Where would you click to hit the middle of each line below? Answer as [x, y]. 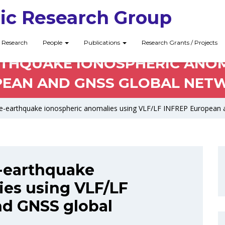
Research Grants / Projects [180, 42]
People [53, 42]
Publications [103, 42]
